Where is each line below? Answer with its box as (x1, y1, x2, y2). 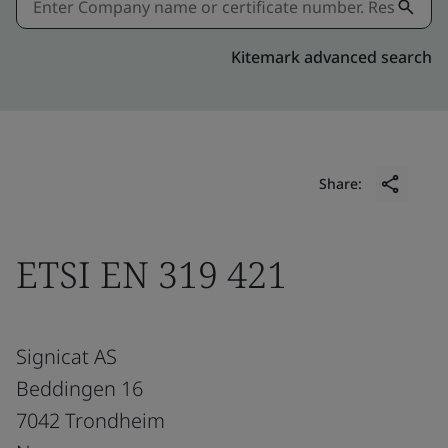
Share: (319, 173, 362, 193)
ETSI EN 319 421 (16, 249, 287, 299)
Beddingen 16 (16, 374, 143, 402)
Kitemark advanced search (231, 45, 432, 68)
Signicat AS (16, 342, 117, 370)
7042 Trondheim (16, 406, 165, 434)
